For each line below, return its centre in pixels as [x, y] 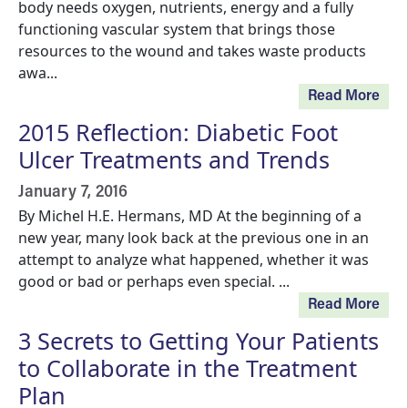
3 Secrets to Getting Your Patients [199, 341]
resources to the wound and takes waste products [192, 51]
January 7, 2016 [73, 193]
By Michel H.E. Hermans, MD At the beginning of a [190, 216]
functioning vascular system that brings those [177, 29]
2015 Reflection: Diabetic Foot [178, 132]
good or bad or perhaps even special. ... [154, 281]
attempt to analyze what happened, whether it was [194, 260]
